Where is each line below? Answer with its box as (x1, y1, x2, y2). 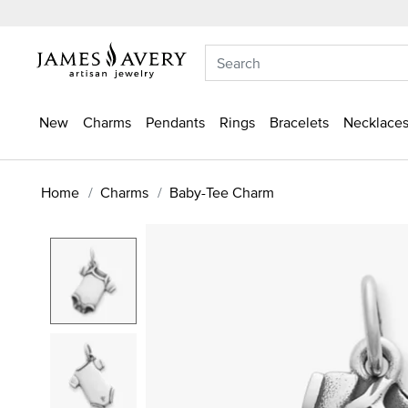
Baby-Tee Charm (169, 181, 274, 202)
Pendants (146, 112, 205, 132)
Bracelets (270, 112, 329, 132)
